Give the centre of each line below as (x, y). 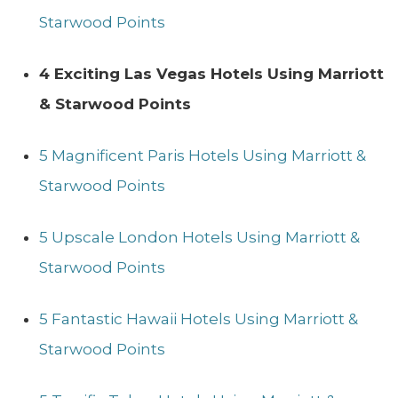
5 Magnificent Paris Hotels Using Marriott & (203, 155)
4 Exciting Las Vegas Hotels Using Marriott (211, 73)
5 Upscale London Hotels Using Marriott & (199, 237)
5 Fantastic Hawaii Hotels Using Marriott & (199, 318)
